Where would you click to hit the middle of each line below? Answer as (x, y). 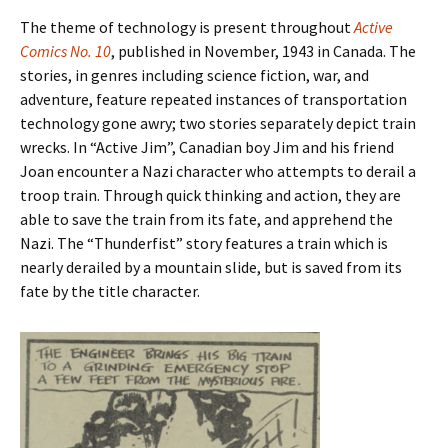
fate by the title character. (110, 291)
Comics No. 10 (65, 51)
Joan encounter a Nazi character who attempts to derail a (218, 171)
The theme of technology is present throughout (185, 27)
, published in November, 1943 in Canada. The (263, 51)
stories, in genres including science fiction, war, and (194, 75)
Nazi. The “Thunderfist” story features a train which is (204, 243)
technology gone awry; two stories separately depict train (218, 123)
